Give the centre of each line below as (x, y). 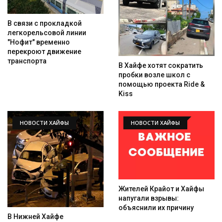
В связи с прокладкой (45, 24)
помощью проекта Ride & (162, 84)
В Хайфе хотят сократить (161, 66)
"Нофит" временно (39, 42)
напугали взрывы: (149, 198)
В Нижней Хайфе (35, 217)
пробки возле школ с (154, 75)
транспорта (27, 61)
